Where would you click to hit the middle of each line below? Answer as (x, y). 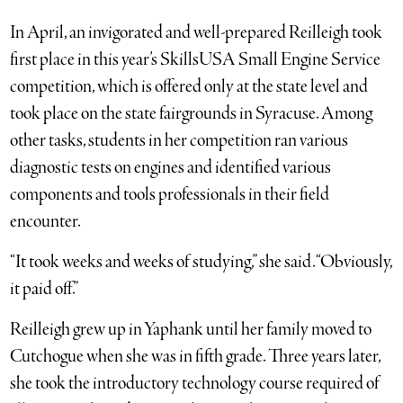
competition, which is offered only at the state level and (189, 86)
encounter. (46, 221)
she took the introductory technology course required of (195, 383)
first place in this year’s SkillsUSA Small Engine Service (196, 59)
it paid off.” (45, 289)
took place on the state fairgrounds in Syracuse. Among (192, 113)
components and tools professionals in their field (170, 194)
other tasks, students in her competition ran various (179, 140)
